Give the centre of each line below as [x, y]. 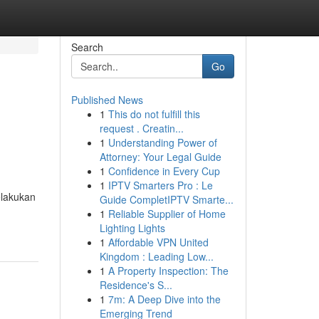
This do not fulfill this [154, 114]
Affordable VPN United [158, 242]
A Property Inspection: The [168, 271]
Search [87, 47]
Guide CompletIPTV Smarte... [166, 199]
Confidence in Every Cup [164, 171]
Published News [107, 100]
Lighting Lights [132, 228]
